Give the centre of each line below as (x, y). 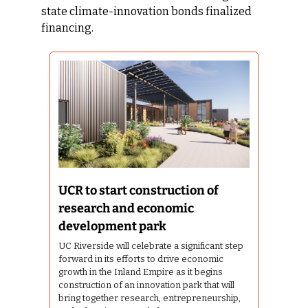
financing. (67, 27)
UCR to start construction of (139, 190)
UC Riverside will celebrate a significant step (151, 245)
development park (112, 226)
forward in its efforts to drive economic (141, 258)
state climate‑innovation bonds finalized (146, 11)
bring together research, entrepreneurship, (150, 298)
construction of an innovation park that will (146, 285)
